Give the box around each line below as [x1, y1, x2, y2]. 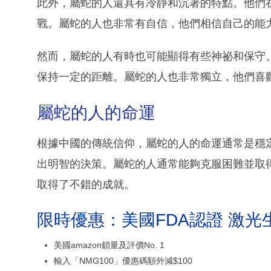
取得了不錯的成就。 [37, 178, 135, 191]
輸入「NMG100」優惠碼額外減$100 [54, 255, 192, 266]
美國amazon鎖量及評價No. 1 [54, 240, 165, 250]
